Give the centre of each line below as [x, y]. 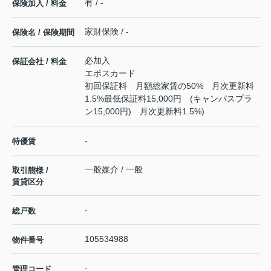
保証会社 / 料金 [39, 61]
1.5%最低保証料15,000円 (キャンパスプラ [168, 98]
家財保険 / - [107, 31]
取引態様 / [30, 170]
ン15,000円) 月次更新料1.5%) [145, 111]
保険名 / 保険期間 [43, 32]
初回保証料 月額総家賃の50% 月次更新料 [169, 86]
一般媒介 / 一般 [114, 169]
